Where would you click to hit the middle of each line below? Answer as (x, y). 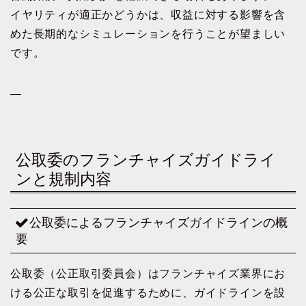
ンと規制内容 (64, 179)
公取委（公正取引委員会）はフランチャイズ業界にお (148, 274)
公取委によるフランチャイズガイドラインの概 (158, 223)
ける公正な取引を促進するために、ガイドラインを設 (148, 293)
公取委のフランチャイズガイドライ (146, 159)
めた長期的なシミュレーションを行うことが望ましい (148, 34)
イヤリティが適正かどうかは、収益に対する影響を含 (148, 15)
